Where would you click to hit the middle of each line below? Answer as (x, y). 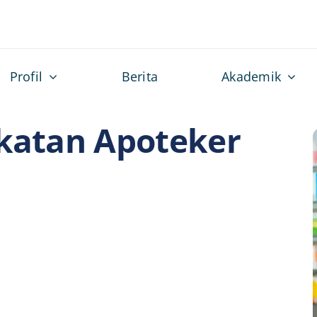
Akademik (252, 76)
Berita (140, 76)
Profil (26, 76)
